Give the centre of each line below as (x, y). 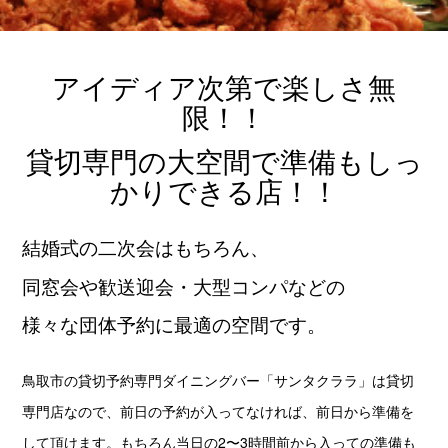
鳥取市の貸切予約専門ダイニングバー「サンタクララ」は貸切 (218, 379)
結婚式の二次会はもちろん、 (146, 247)
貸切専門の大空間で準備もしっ (224, 160)
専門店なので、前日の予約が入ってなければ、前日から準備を (218, 410)
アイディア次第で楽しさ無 (224, 86)
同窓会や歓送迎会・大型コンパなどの (184, 285)
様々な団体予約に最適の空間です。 (174, 323)
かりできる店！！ (224, 190)
